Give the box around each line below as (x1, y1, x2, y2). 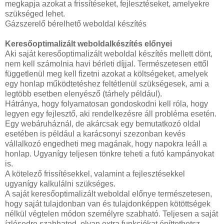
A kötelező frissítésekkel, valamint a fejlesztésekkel (5, 169, 185, 178)
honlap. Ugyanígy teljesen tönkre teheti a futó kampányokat (5, 149, 214, 158)
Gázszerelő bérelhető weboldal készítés (5, 19, 146, 28)
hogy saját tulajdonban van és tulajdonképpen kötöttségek (5, 199, 210, 208)
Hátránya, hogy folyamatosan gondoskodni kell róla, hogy (5, 99, 208, 108)
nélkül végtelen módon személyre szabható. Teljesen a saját (5, 209, 218, 218)
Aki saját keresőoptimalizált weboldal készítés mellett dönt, (5, 49, 212, 58)
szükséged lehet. (5, 9, 65, 18)
